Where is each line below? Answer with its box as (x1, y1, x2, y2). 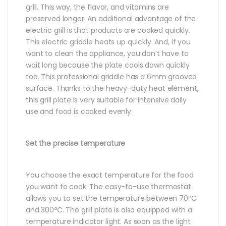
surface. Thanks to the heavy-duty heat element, (26, 83, 199, 93)
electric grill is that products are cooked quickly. (26, 25, 190, 35)
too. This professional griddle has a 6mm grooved (26, 71, 197, 82)
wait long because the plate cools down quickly (26, 60, 190, 70)
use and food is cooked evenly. (26, 106, 133, 117)
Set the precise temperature (26, 138, 126, 148)
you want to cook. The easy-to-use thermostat (26, 181, 191, 192)
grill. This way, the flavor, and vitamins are (26, 2, 169, 12)
